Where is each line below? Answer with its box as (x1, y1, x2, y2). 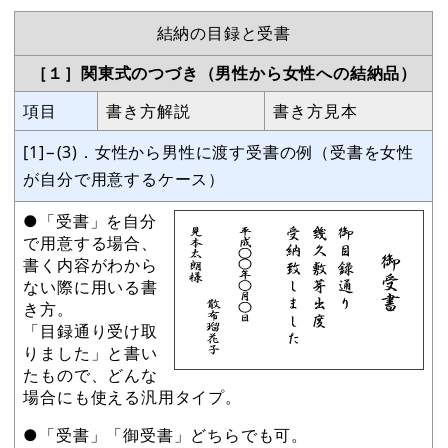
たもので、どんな (23, 363, 158, 386)
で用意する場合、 (23, 231, 158, 254)
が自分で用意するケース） (23, 167, 225, 190)
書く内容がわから (23, 253, 158, 276)
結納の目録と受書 (156, 21, 292, 44)
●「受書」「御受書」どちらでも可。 (23, 423, 308, 446)
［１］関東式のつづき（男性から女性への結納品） (30, 61, 418, 84)
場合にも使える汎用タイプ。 (23, 385, 242, 408)
